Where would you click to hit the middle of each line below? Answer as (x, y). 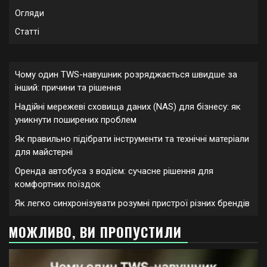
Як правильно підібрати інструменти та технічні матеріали (132, 139)
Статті (27, 32)
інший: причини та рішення (68, 88)
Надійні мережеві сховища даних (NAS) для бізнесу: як (128, 107)
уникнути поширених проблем (76, 120)
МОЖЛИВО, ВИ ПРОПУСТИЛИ (95, 232)
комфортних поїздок (58, 184)
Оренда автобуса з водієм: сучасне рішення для (114, 171)
